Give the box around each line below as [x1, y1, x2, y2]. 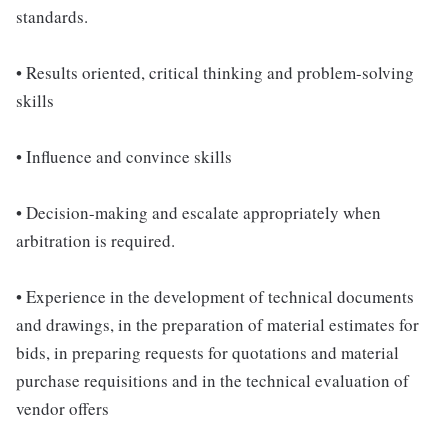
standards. [16, 5, 88, 28]
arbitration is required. [16, 229, 175, 252]
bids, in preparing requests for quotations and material [16, 341, 399, 364]
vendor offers [16, 397, 109, 420]
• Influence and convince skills [16, 145, 232, 168]
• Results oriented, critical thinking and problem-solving [16, 61, 414, 84]
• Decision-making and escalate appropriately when [16, 201, 381, 224]
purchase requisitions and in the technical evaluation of [16, 369, 409, 392]
